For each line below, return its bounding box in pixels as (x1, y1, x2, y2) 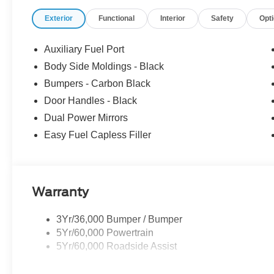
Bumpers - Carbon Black (44, 78, 151, 89)
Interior (160, 14, 186, 23)
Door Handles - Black (44, 95, 138, 106)
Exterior (45, 14, 73, 23)
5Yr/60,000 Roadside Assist (56, 241, 177, 252)
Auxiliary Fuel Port (44, 44, 125, 55)
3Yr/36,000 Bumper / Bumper (56, 214, 183, 225)
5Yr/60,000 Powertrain (56, 228, 154, 239)
